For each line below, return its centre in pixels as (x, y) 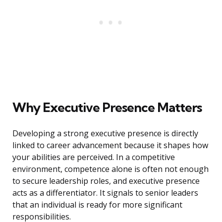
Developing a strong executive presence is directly (105, 134)
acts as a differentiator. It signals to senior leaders (105, 193)
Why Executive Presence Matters (107, 108)
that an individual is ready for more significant (97, 205)
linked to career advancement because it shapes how (110, 145)
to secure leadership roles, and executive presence (106, 181)
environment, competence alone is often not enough (111, 169)
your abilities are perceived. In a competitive (94, 157)
